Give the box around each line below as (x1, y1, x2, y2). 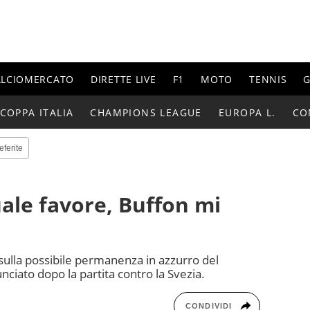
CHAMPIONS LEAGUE (90, 105, 202, 119)
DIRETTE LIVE (91, 72, 156, 86)
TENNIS (249, 72, 287, 86)
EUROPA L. (218, 105, 276, 119)
